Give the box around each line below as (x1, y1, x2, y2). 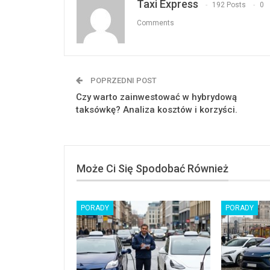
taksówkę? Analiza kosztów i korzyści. (76, 104, 237, 115)
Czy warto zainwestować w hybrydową (76, 92, 237, 102)
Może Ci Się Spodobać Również (77, 162, 228, 175)
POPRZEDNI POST (89, 76, 157, 85)
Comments (137, 19, 174, 28)
